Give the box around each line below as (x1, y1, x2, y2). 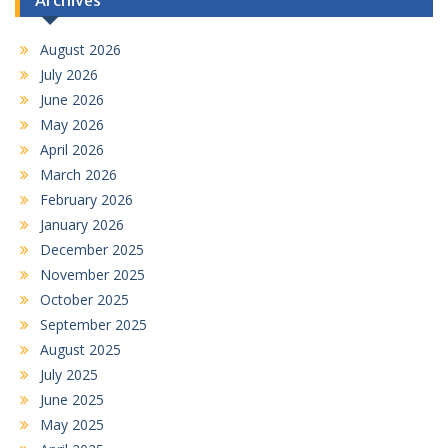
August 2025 (40, 339, 121, 359)
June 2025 (40, 389, 104, 409)
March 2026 (40, 164, 117, 184)
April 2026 (40, 139, 104, 159)
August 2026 (40, 39, 121, 59)
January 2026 (40, 214, 124, 234)
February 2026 (40, 189, 133, 209)
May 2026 (40, 114, 104, 134)
